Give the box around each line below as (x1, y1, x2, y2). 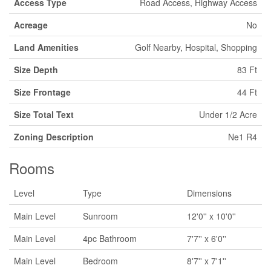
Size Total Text (14, 108, 74, 120)
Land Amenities (14, 41, 79, 53)
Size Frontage (14, 86, 71, 98)
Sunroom (83, 210, 118, 222)
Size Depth (14, 64, 58, 76)
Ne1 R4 (228, 131, 257, 143)
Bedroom (83, 255, 118, 267)
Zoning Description (14, 131, 94, 143)
